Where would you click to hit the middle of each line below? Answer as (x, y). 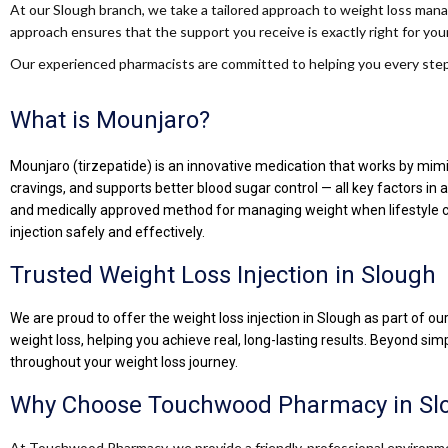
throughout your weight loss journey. (124, 362)
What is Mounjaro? (110, 120)
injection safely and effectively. (107, 232)
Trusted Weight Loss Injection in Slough (223, 275)
